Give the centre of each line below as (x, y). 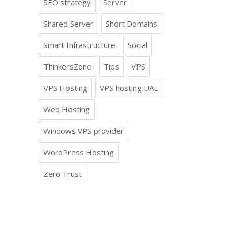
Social (138, 45)
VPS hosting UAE (129, 88)
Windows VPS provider (84, 131)
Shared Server (68, 24)
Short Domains (132, 24)
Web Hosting (67, 109)
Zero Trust (63, 174)
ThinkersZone (67, 66)
